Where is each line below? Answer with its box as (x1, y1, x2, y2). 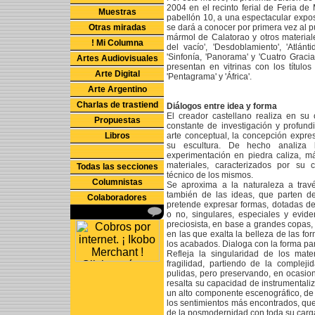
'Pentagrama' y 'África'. (167, 72, 252, 82)
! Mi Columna (91, 38, 143, 48)
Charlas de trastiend (76, 100, 158, 110)
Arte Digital (94, 69, 140, 79)
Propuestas (94, 115, 141, 125)
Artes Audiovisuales (76, 53, 158, 63)
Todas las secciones (76, 162, 158, 172)
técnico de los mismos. (167, 170, 253, 180)
